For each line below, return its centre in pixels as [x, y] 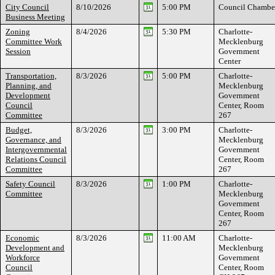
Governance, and [33, 140]
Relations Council [36, 159]
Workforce [23, 258]
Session [18, 51]
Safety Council [30, 184]
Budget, [19, 130]
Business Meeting [35, 17]
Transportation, [31, 76]
